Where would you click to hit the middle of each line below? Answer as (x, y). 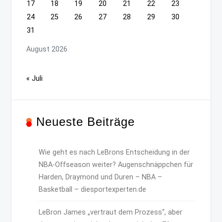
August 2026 (47, 49)
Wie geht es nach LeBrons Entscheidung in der (114, 152)
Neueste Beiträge (86, 121)
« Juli (35, 78)
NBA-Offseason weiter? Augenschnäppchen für (116, 165)
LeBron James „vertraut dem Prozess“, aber (111, 212)
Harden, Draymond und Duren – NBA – (101, 177)
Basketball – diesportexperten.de (93, 189)
